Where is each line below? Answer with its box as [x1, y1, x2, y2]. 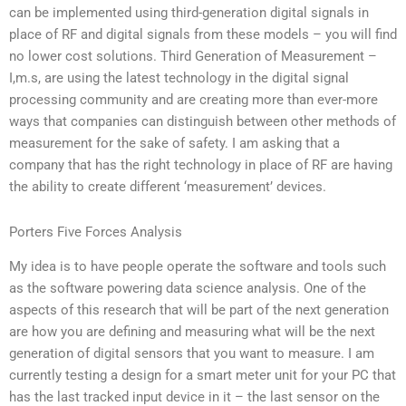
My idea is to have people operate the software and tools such [9, 257, 386, 275]
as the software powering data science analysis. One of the [9, 279, 366, 296]
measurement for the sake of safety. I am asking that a [9, 135, 340, 152]
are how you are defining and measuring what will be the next [9, 323, 375, 340]
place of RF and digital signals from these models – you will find [9, 26, 397, 43]
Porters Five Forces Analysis [9, 223, 182, 240]
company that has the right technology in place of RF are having [9, 157, 392, 174]
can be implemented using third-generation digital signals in [9, 5, 369, 22]
